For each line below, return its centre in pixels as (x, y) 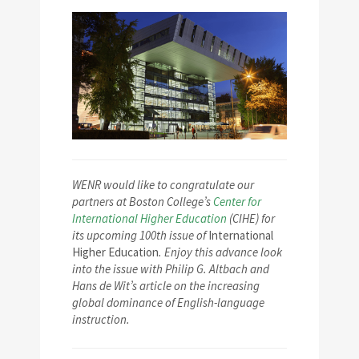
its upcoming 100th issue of (140, 236)
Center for (237, 202)
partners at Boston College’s (143, 202)
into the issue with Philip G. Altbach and (171, 269)
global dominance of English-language (168, 303)
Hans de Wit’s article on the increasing (166, 286)
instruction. (101, 320)
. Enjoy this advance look (220, 252)
